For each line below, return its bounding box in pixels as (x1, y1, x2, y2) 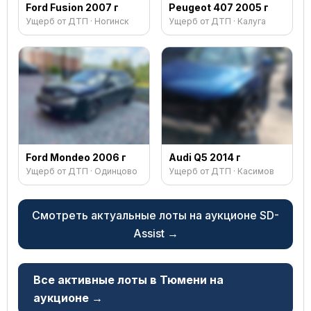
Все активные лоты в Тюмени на (33, 273, 224, 287)
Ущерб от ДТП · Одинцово (26, 166, 137, 176)
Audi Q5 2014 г (169, 151, 241, 163)
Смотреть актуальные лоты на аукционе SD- (32, 208, 279, 222)
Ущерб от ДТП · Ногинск (26, 16, 128, 26)
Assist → (133, 226, 178, 240)
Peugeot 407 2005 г (169, 1, 269, 13)
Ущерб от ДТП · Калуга (169, 16, 266, 26)
